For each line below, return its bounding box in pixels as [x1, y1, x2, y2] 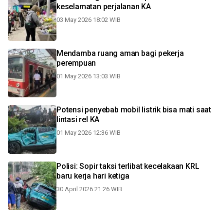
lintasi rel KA [56, 115, 100, 124]
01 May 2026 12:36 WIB [56, 129, 121, 136]
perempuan [56, 58, 96, 68]
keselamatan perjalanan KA [56, 2, 151, 11]
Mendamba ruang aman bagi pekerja [56, 49, 184, 58]
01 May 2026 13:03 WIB [56, 73, 121, 80]
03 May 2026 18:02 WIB [56, 16, 121, 23]
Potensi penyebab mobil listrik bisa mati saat [56, 105, 211, 114]
